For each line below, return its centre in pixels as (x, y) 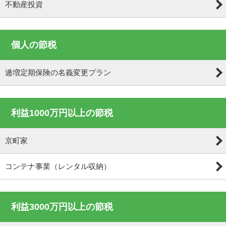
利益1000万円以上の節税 (62, 113)
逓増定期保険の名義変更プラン (58, 72)
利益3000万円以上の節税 (62, 207)
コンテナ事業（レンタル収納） (58, 166)
